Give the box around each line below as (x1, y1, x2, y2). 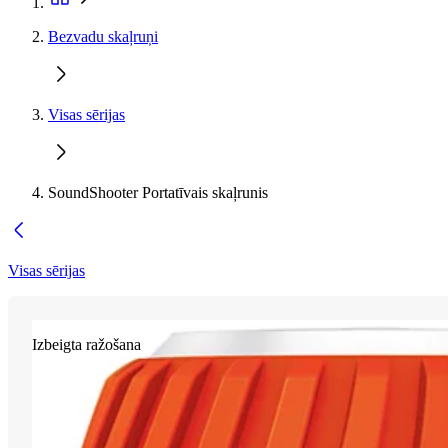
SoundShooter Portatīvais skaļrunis (48, 184, 268, 201)
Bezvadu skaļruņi (48, 28, 158, 45)
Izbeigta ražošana (32, 336, 141, 353)
